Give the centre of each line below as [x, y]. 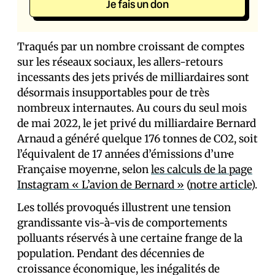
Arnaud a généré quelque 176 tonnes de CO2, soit [137, 139]
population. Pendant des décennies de [111, 254]
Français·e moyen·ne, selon [84, 169]
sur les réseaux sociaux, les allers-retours [120, 62]
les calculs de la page [202, 169]
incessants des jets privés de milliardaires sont [133, 77]
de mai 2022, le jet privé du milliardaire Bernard [137, 123]
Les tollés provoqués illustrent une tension [124, 207]
